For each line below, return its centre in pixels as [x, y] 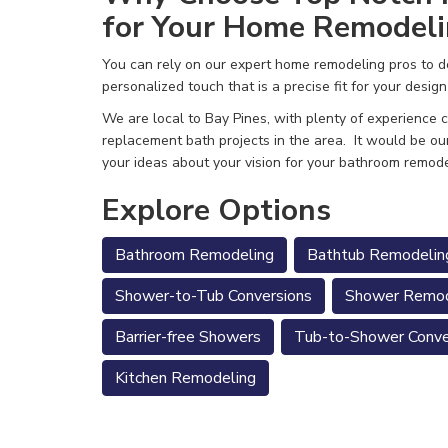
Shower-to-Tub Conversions [213, 296]
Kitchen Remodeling [185, 378]
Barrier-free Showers [188, 337]
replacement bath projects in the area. [228, 140]
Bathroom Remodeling [194, 255]
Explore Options [216, 210]
